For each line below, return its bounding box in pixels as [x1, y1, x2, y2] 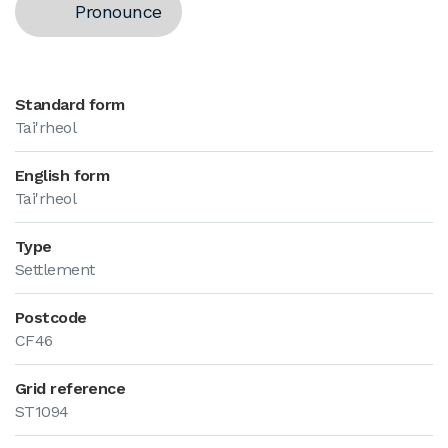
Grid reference [15, 379, 126, 398]
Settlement [15, 260, 95, 279]
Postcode [15, 308, 87, 327]
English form [15, 166, 110, 185]
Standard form [15, 95, 125, 114]
